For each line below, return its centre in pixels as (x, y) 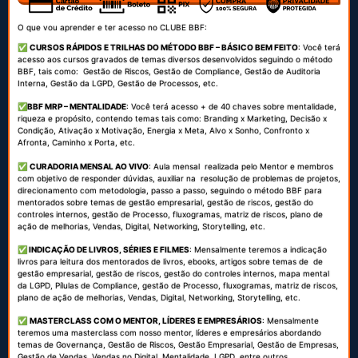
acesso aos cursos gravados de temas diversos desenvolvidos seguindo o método (175, 59)
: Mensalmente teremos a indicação (258, 249)
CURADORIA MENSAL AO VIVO (89, 166)
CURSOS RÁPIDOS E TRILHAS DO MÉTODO (113, 47)
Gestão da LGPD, (84, 83)
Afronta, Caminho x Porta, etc (75, 143)
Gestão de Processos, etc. (168, 83)
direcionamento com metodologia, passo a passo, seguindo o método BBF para (170, 190)
